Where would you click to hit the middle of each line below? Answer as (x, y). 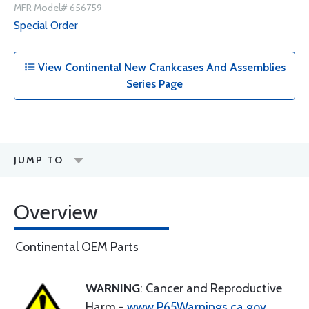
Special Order (46, 25)
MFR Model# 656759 (58, 8)
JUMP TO (39, 160)
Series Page (154, 84)
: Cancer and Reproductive (211, 288)
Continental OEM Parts (77, 247)
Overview (56, 212)
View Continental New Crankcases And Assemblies (160, 67)
